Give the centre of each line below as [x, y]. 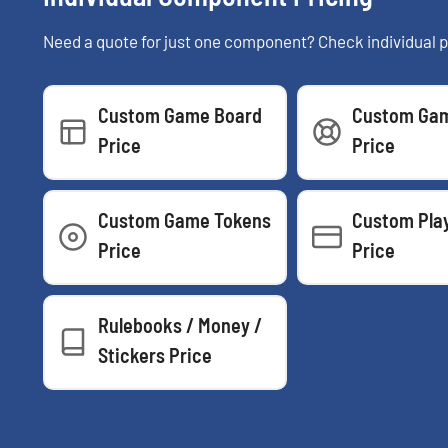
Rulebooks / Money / [180, 324]
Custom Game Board [180, 114]
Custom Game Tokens [184, 219]
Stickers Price [155, 354]
